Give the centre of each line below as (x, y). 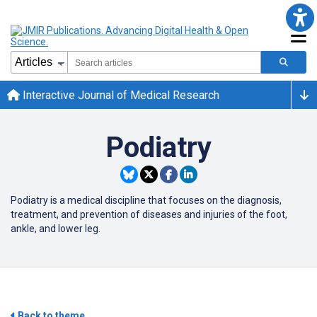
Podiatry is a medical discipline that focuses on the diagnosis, (146, 200)
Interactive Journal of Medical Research (120, 95)
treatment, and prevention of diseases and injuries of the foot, (149, 214)
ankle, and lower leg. (56, 229)
